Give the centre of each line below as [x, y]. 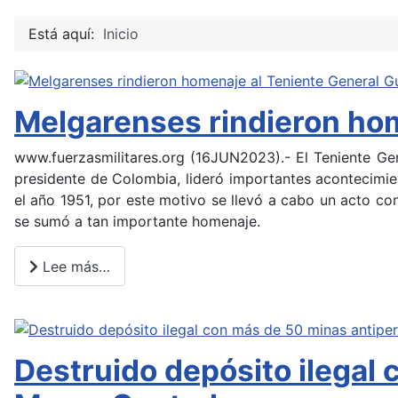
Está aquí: [66, 34]
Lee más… [74, 266]
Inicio [121, 34]
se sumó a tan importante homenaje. [137, 222]
